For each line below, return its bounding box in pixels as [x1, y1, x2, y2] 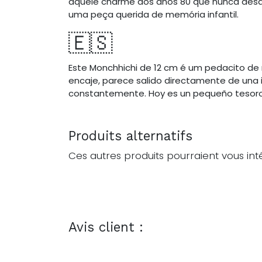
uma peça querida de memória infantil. [68, 8, 239, 20]
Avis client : [68, 219, 143, 235]
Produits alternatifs [68, 127, 192, 143]
